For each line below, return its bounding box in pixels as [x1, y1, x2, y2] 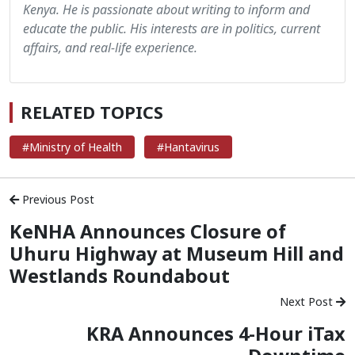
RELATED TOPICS [21, 101, 163, 124]
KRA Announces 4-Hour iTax [86, 321, 345, 347]
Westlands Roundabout [10, 263, 230, 289]
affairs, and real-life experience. [23, 39, 197, 57]
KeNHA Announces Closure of [10, 219, 286, 245]
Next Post [280, 294, 336, 310]
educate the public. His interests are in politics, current [23, 20, 320, 38]
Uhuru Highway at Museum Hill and [10, 241, 344, 267]
